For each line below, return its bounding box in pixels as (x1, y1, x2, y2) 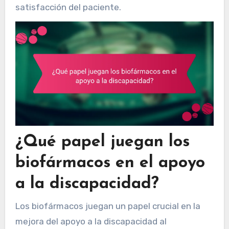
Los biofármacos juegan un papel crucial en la (15, 200, 200, 211)
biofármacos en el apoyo (15, 155, 205, 172)
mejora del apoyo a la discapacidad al (15, 216, 167, 226)
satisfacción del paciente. (15, 2, 121, 12)
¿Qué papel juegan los (15, 134, 190, 151)
